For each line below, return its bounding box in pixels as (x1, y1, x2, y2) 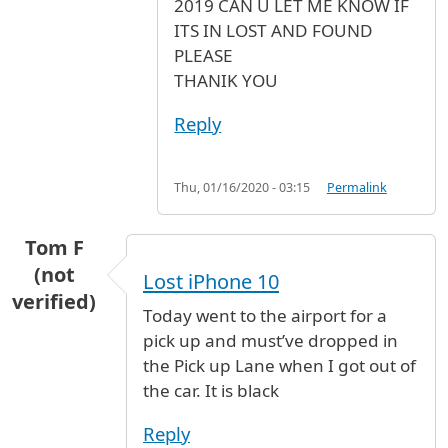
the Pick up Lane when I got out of (143, 354, 416, 378)
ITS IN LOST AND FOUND (174, 19, 374, 43)
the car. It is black (143, 379, 279, 403)
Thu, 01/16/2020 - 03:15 (174, 179, 311, 197)
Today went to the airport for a (143, 304, 387, 328)
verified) (12, 288, 96, 316)
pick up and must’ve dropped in (143, 329, 398, 353)
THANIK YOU (174, 69, 279, 93)
